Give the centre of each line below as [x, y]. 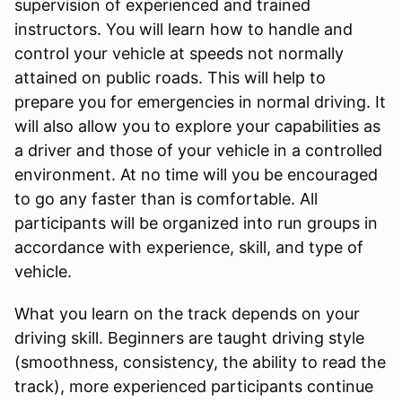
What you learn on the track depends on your [187, 313]
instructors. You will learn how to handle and [184, 29]
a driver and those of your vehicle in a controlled [198, 150]
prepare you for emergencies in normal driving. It [200, 101]
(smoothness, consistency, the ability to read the [200, 362]
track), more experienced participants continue [194, 386]
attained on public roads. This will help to [170, 77]
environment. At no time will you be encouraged [196, 174]
